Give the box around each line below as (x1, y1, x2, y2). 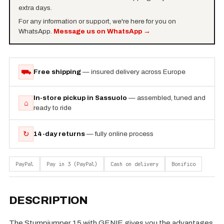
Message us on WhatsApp (53, 27, 142, 35)
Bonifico (171, 160, 195, 167)
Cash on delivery (110, 160, 158, 167)
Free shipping (33, 68, 81, 75)
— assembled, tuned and (128, 94, 205, 101)
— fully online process (86, 130, 153, 137)
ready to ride (33, 104, 71, 111)
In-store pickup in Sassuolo (33, 94, 127, 101)
